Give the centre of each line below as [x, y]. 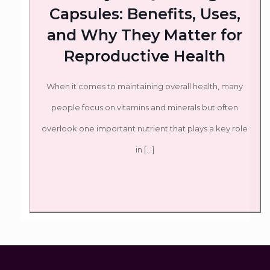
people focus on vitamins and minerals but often [145, 107]
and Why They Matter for [145, 35]
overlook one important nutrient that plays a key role [145, 128]
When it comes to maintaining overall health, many [145, 86]
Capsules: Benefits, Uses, [145, 14]
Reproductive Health [145, 56]
